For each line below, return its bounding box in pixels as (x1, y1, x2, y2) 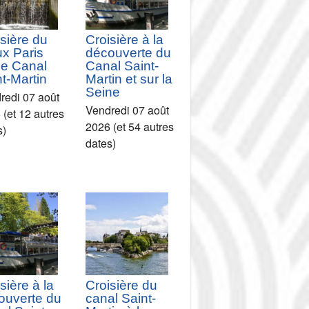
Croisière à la (86, 32, 164, 47)
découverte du (86, 45, 172, 60)
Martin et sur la (86, 71, 173, 86)
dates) (86, 134, 117, 151)
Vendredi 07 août (86, 101, 170, 118)
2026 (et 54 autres (86, 118, 175, 134)
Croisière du (86, 277, 158, 292)
